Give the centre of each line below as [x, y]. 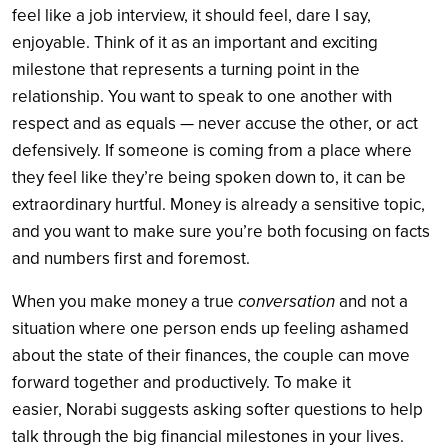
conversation [286, 301]
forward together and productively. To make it [181, 382]
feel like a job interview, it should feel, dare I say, [191, 15]
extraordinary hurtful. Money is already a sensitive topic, [218, 204]
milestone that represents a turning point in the [186, 69]
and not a [371, 301]
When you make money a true [125, 301]
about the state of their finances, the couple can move [211, 355]
